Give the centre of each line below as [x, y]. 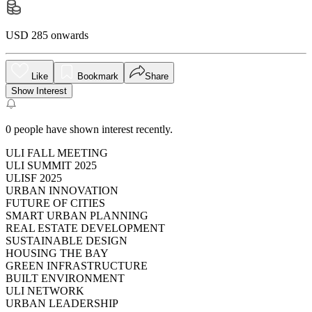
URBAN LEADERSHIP [62, 303]
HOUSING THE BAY [57, 253]
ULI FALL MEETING [57, 153]
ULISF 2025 [34, 178]
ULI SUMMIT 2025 [51, 165]
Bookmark [98, 76]
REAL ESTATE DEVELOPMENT [85, 228]
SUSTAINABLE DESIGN [67, 240]
